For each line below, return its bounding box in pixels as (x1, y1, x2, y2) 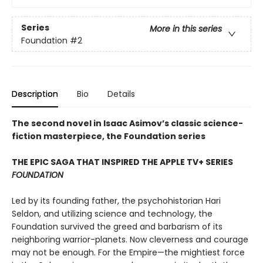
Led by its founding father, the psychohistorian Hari (12, 195, 221, 207)
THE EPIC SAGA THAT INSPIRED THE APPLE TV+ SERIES (12, 156, 233, 168)
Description (12, 88, 58, 100)
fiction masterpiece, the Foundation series (12, 130, 205, 143)
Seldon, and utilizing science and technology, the (12, 208, 213, 220)
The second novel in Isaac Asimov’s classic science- (12, 117, 243, 130)
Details (107, 88, 135, 100)
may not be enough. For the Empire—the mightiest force (12, 247, 245, 259)
